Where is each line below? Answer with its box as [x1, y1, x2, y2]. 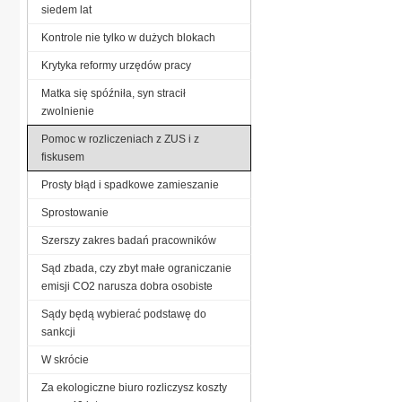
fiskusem [41, 150, 84, 163]
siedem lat [41, 3, 92, 16]
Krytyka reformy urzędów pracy [41, 58, 191, 72]
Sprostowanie [41, 205, 109, 219]
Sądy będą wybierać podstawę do [41, 307, 206, 320]
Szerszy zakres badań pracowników [41, 233, 216, 247]
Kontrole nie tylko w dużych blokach [41, 31, 215, 44]
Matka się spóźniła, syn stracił [41, 86, 186, 100]
